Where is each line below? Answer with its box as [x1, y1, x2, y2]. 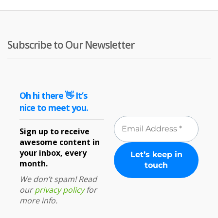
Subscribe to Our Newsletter [7, 37, 134, 52]
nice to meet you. [19, 102, 88, 114]
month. [19, 158, 48, 169]
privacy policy [35, 184, 84, 195]
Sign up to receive [19, 126, 90, 137]
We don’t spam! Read [19, 173, 97, 184]
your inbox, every [19, 147, 87, 158]
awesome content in [19, 136, 100, 147]
